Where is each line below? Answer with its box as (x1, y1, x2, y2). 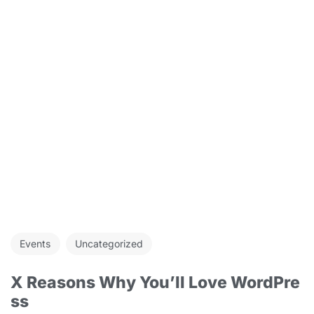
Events (20, 238, 51, 250)
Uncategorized (74, 238, 143, 250)
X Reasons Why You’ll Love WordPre (11, 273, 300, 293)
